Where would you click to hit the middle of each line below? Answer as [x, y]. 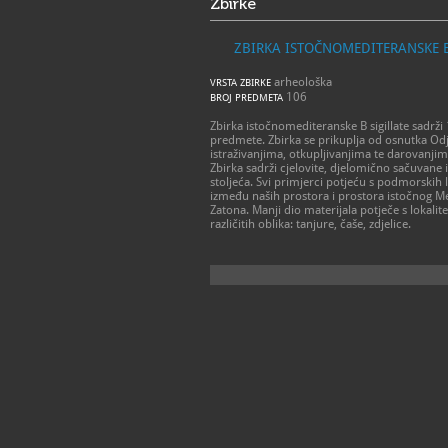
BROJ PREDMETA [246, 97]
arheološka [301, 82]
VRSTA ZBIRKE [240, 82]
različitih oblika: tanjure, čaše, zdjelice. [310, 224]
